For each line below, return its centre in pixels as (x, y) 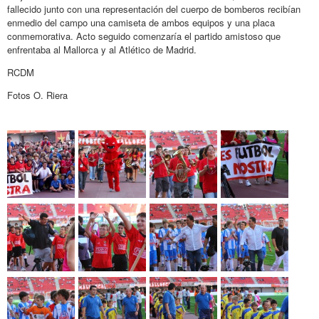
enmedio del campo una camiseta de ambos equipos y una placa (141, 22)
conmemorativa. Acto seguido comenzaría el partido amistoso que (144, 36)
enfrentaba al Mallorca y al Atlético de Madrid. (102, 49)
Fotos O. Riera (37, 95)
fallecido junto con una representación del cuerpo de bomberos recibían (154, 9)
